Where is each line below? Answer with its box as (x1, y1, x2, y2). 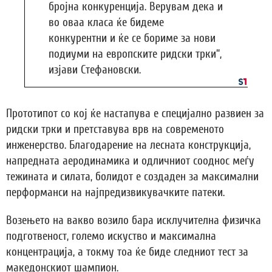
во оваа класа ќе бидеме (49, 16, 164, 30)
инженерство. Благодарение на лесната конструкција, (6, 138, 251, 152)
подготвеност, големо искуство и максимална (6, 229, 216, 243)
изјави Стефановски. (49, 63, 141, 77)
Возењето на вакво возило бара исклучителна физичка (6, 214, 261, 228)
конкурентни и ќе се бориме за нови (49, 32, 216, 46)
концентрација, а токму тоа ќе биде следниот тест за (6, 245, 248, 259)
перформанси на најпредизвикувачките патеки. (6, 186, 225, 200)
